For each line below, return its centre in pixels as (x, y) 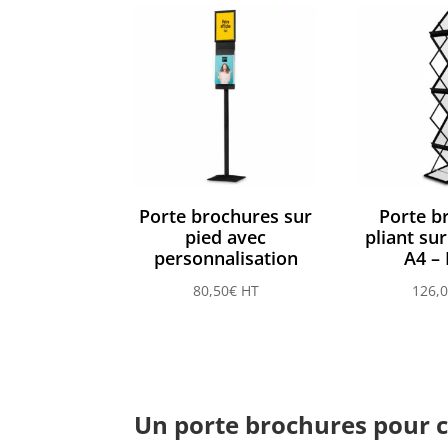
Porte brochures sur (226, 215)
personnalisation (225, 257)
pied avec (226, 236)
